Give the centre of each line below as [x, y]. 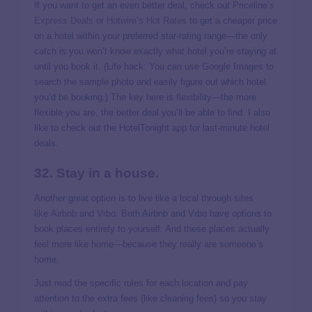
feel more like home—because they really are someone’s [149, 244]
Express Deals [64, 20]
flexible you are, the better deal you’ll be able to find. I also [152, 112]
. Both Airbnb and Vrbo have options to [194, 213]
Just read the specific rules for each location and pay [141, 283]
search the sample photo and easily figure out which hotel [150, 81]
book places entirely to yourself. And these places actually [152, 229]
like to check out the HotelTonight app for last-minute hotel [152, 127]
